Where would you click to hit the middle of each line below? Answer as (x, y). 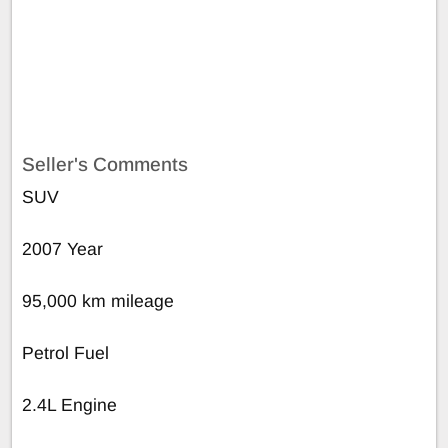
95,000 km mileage (98, 300)
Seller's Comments (105, 164)
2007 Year (62, 248)
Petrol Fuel (65, 352)
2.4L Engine (69, 404)
